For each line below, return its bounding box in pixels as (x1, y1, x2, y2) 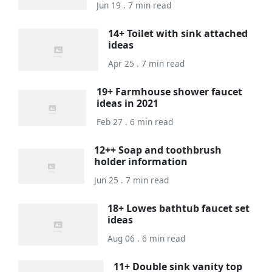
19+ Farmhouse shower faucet (97, 85, 243, 99)
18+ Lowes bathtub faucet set (107, 202, 250, 216)
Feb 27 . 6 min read (97, 116, 174, 128)
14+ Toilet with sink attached (107, 27, 248, 41)
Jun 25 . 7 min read (93, 174, 169, 186)
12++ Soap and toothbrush (93, 143, 222, 157)
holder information (93, 155, 188, 169)
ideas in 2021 (97, 97, 159, 110)
